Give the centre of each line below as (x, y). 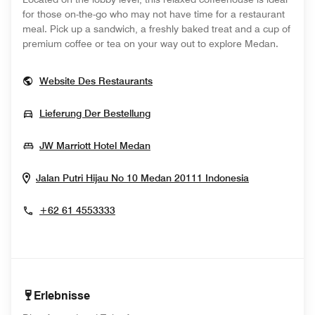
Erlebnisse (62, 296)
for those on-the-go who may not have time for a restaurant (154, 14)
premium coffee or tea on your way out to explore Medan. (150, 44)
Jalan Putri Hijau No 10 (87, 178)
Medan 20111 (172, 178)
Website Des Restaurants (96, 81)
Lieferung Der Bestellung (95, 113)
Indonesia (227, 178)
